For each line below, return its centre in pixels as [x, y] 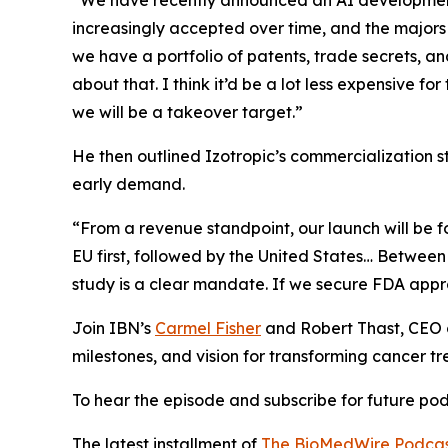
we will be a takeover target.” [187, 112]
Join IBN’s [113, 328]
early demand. [128, 184]
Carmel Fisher [208, 328]
